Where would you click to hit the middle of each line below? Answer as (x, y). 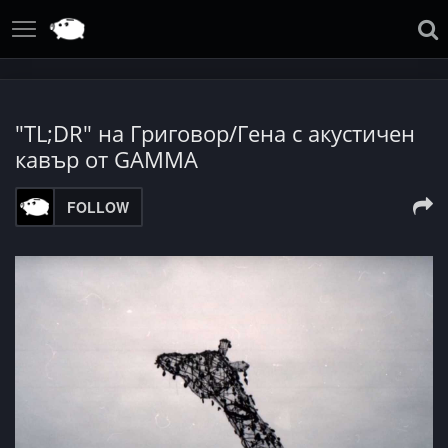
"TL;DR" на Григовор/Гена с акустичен (215, 133)
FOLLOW (98, 207)
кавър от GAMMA (106, 159)
